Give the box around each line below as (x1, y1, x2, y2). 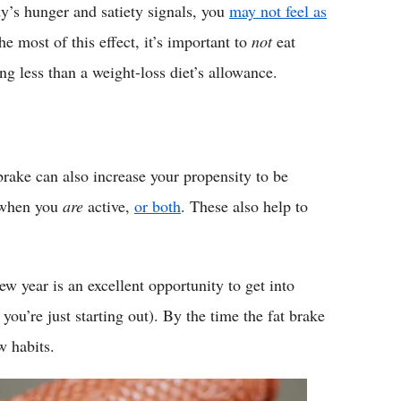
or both (134, 194, 181, 217)
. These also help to (181, 194, 308, 217)
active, (83, 194, 134, 217)
